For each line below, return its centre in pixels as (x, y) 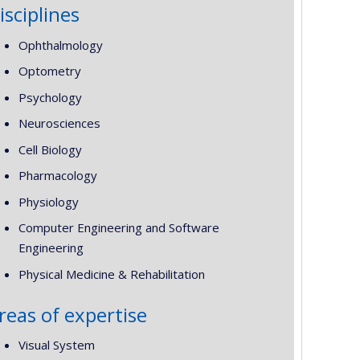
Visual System (56, 345)
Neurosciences (59, 123)
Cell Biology (50, 149)
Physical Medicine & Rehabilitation (111, 274)
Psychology (50, 97)
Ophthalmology (60, 45)
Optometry (49, 71)
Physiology (48, 201)
